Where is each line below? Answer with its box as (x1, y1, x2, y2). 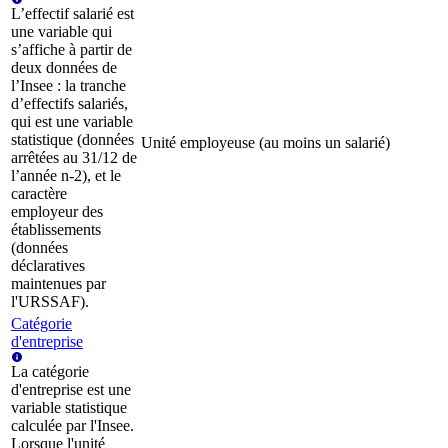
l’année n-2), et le (11, 167, 121, 185)
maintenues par (11, 275, 106, 293)
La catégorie (11, 363, 89, 381)
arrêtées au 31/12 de (11, 149, 137, 167)
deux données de (11, 59, 117, 77)
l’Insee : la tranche (11, 77, 126, 95)
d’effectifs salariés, (11, 95, 128, 113)
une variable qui (11, 23, 112, 41)
